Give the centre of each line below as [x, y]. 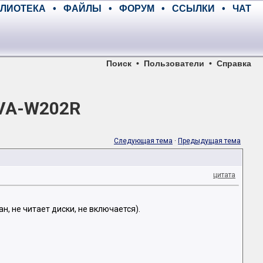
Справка [234, 63]
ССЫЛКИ [193, 9]
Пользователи [174, 63]
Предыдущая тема [209, 141]
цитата [224, 175]
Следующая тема [143, 141]
